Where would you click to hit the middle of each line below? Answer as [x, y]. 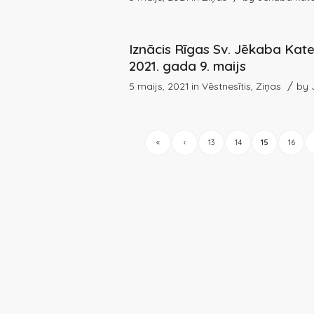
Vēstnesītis [227, 86]
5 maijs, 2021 [159, 86]
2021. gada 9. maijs [188, 66]
